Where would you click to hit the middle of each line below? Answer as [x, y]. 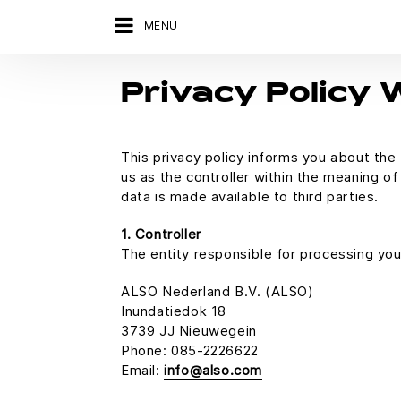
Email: [143, 370]
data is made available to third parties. [250, 196]
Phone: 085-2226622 [190, 350]
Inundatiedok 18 [174, 311]
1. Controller [161, 234]
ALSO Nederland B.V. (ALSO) [218, 291]
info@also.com [213, 370]
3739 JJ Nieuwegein [189, 331]
